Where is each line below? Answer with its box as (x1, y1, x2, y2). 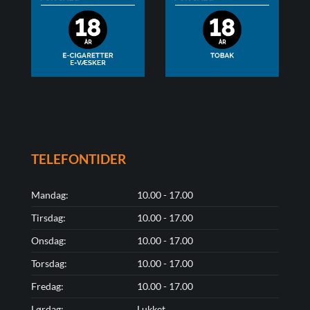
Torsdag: (30, 257, 67, 270)
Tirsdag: (30, 212, 66, 224)
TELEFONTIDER (30, 151, 126, 167)
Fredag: (30, 280, 64, 293)
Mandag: (30, 189, 69, 201)
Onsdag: (30, 235, 66, 247)
